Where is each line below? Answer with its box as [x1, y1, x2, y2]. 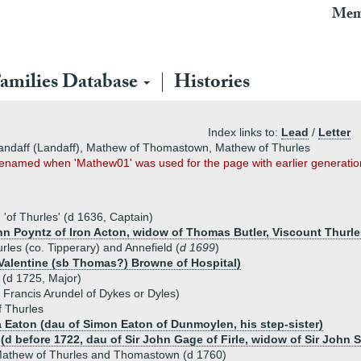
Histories [174, 68, 250, 101]
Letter [318, 126, 351, 139]
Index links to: [208, 126, 281, 139]
